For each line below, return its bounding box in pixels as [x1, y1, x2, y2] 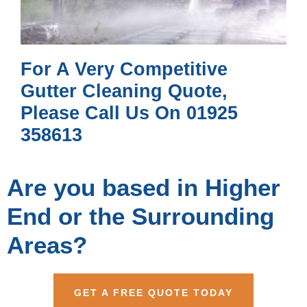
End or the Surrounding [7, 202, 274, 230]
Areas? [7, 231, 87, 258]
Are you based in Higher [7, 173, 280, 201]
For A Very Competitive [21, 58, 228, 79]
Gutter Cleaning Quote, [21, 80, 228, 101]
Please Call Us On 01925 [21, 102, 238, 123]
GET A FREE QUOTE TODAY [74, 286, 233, 298]
